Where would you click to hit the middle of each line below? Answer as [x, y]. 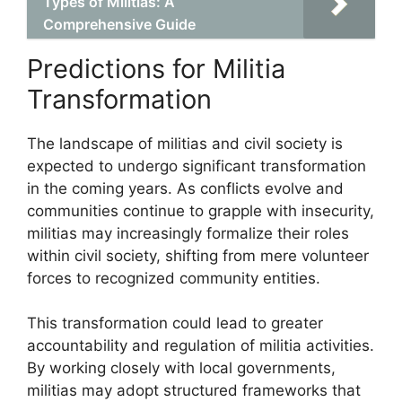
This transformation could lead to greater [175, 323]
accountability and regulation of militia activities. [201, 345]
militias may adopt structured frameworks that [194, 390]
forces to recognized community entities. [174, 278]
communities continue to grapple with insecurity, [201, 210]
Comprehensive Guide [119, 24]
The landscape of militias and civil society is [185, 143]
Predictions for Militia [156, 68]
